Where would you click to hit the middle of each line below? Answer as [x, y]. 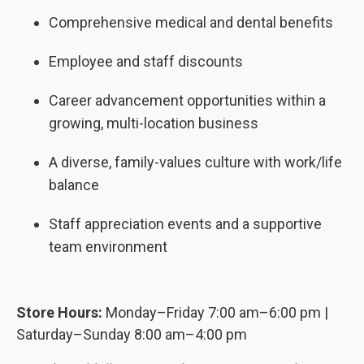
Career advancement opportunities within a [187, 100]
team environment [108, 247]
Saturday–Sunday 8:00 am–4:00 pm [132, 334]
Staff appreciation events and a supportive [185, 224]
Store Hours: [61, 312]
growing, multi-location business [154, 123]
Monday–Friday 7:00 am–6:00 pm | [217, 312]
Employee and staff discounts [146, 61]
